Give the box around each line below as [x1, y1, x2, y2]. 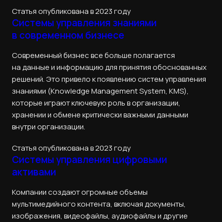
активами [12, 166, 56, 179]
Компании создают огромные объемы [12, 187, 148, 198]
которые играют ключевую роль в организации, [12, 98, 180, 109]
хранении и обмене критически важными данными [12, 110, 188, 120]
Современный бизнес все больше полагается [12, 50, 175, 61]
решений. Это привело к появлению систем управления [12, 74, 206, 85]
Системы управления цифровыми [12, 153, 167, 166]
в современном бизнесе [12, 29, 124, 42]
